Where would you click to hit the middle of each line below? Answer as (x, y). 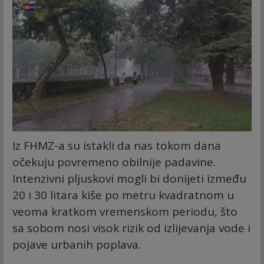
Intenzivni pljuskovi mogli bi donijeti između (129, 179)
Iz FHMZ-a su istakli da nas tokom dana (117, 146)
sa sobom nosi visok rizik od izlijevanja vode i (131, 228)
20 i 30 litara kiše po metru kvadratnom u (123, 195)
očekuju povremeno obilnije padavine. (114, 162)
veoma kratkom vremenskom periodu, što (125, 212)
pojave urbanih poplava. (77, 245)
